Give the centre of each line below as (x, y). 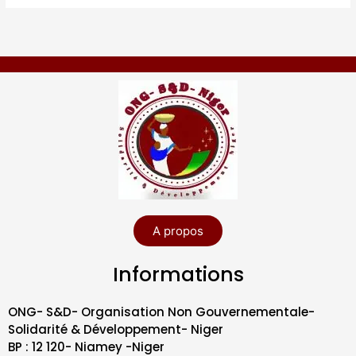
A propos (178, 231)
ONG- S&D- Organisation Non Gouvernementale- (161, 312)
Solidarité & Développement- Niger (116, 330)
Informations (178, 275)
